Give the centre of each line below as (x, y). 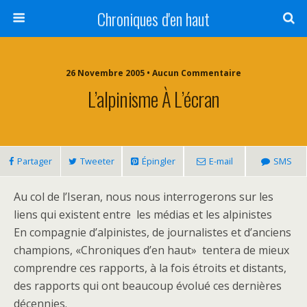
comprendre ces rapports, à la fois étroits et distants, (150, 268)
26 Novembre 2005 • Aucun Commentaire (153, 73)
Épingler (158, 161)
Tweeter (97, 161)
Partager (34, 161)
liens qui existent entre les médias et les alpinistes (143, 214)
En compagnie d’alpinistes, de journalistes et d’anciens (152, 232)
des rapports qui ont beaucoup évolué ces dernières (148, 286)
